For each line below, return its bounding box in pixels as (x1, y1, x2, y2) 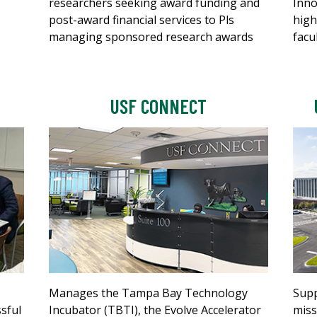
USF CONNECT (110, 93, 207, 118)
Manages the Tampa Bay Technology (49, 285, 248, 301)
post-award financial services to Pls (49, 11, 234, 28)
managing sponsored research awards (49, 28, 253, 45)
